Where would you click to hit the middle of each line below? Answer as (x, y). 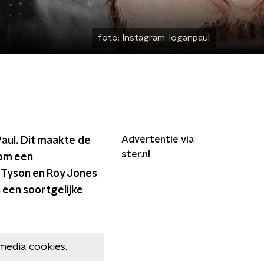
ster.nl (136, 154)
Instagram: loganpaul (166, 38)
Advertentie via (158, 140)
